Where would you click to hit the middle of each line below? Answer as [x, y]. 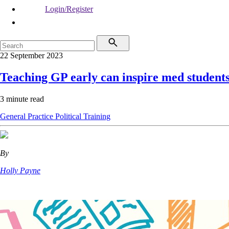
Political [69, 116]
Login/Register [69, 9]
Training [97, 116]
